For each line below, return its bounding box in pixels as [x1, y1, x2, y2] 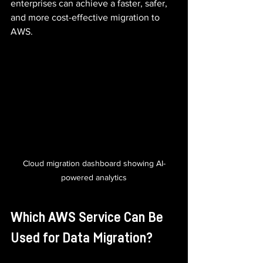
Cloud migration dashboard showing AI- [22, 158, 166, 168]
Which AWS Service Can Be [11, 210, 166, 225]
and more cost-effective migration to [11, 12, 162, 22]
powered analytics [61, 172, 127, 182]
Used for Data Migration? [11, 231, 153, 245]
